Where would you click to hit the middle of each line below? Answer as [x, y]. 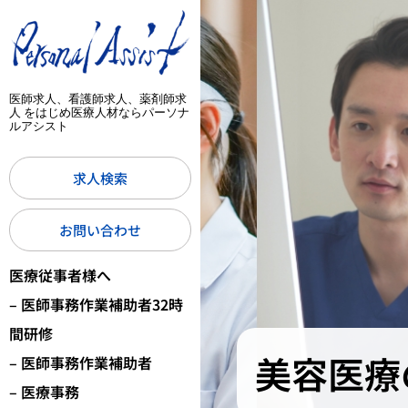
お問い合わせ [100, 230]
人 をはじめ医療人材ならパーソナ [99, 112]
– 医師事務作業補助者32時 [96, 305]
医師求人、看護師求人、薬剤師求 [98, 99]
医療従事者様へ [60, 275]
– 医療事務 [44, 392]
